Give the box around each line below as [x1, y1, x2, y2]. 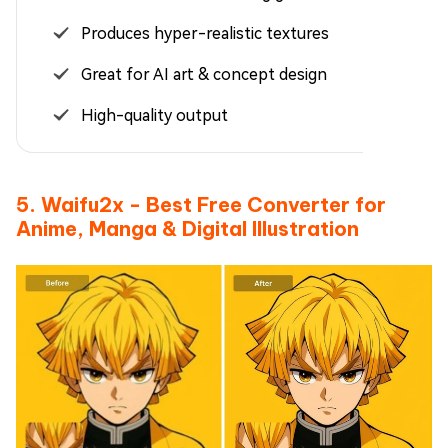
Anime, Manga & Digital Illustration [16, 216, 359, 242]
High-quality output [81, 106, 228, 126]
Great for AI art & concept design [81, 65, 327, 85]
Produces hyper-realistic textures [81, 24, 329, 44]
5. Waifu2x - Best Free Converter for [16, 192, 386, 218]
